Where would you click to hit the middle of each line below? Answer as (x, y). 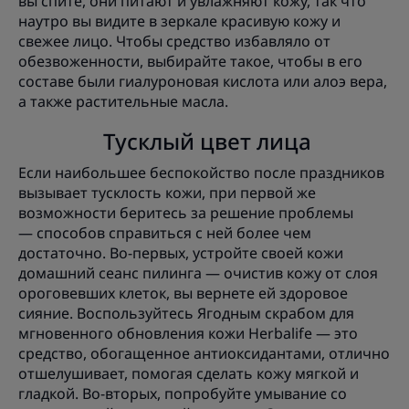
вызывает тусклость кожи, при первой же (167, 193)
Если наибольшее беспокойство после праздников (201, 173)
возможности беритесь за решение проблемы (186, 213)
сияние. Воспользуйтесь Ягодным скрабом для (186, 314)
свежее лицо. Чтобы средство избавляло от (174, 42)
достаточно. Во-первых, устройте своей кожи (181, 253)
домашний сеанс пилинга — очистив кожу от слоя (198, 273)
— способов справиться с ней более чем (165, 233)
